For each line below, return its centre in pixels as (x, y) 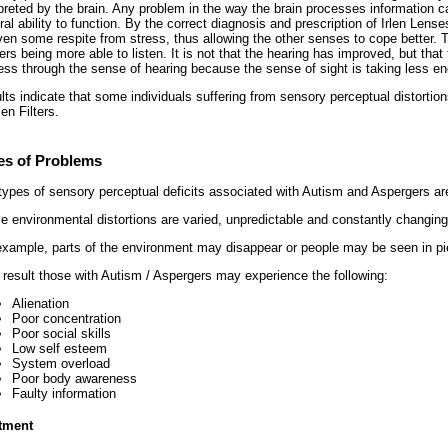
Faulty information (64, 393)
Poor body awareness (74, 378)
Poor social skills (61, 333)
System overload (61, 363)
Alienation (40, 303)
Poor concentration (66, 318)
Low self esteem (59, 348)
